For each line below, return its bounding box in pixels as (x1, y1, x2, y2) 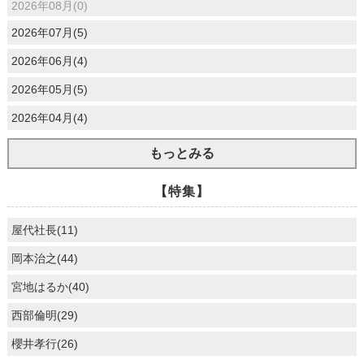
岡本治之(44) (11, 252, 78, 266)
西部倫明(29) (11, 309, 78, 323)
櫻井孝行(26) (11, 337, 78, 351)
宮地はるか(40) (11, 280, 89, 294)
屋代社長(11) (11, 223, 78, 237)
